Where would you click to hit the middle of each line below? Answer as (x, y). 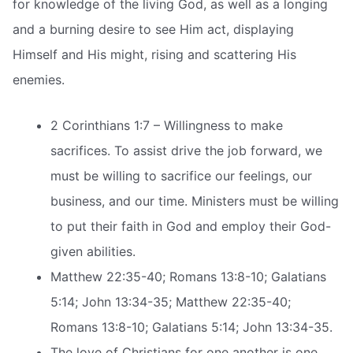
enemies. (39, 79)
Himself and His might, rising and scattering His (154, 54)
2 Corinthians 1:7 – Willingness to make (167, 125)
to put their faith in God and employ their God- (191, 226)
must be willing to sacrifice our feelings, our (181, 175)
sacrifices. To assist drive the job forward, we (186, 150)
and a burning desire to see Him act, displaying (153, 29)
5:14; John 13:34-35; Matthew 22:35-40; (171, 301)
